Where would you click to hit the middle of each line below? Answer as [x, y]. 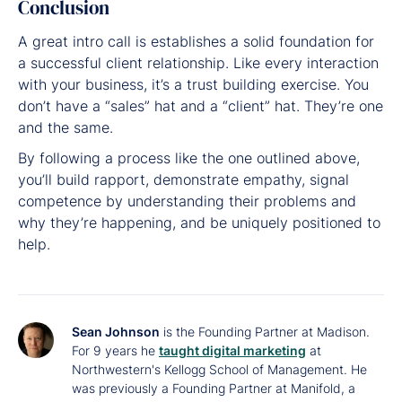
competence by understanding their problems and [187, 201]
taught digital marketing [232, 350]
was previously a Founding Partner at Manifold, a [214, 388]
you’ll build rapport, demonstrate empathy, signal [184, 179]
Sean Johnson [116, 331]
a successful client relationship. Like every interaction [198, 62]
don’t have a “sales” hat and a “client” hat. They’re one [201, 105]
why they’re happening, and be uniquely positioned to [199, 222]
